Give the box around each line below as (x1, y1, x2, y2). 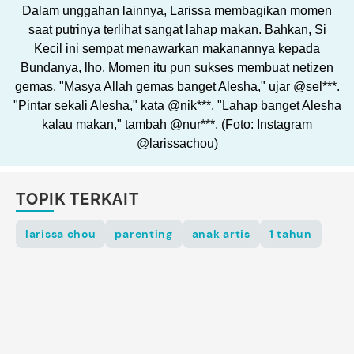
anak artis (191, 227, 250, 242)
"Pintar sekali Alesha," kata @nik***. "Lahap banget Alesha (13, 99, 341, 113)
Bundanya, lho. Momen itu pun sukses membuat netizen (21, 61, 333, 75)
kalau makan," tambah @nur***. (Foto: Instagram (42, 118, 312, 132)
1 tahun (269, 227, 312, 242)
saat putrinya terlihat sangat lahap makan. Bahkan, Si (28, 23, 326, 37)
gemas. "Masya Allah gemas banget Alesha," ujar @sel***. (14, 80, 340, 94)
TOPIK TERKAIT (16, 190, 139, 209)
